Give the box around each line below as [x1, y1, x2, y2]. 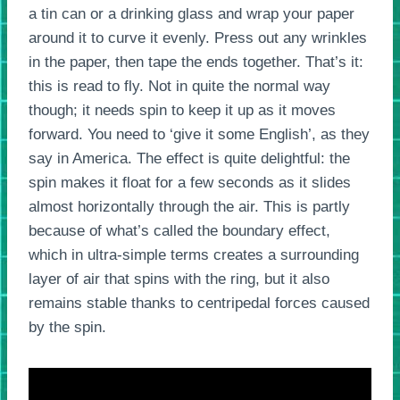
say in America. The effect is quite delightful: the [29, 150, 350, 167]
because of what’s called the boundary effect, [29, 222, 330, 239]
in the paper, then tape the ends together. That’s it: [29, 54, 363, 71]
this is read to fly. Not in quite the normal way [29, 78, 330, 95]
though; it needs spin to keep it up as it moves [29, 102, 336, 119]
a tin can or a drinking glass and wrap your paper [29, 5, 354, 22]
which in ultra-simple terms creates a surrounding [29, 246, 359, 263]
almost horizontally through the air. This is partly [29, 198, 350, 215]
